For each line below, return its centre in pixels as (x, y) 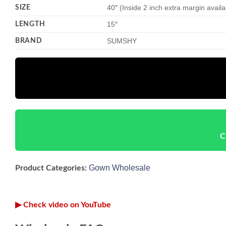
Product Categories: (51, 168)
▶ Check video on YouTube (63, 205)
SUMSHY (122, 41)
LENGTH (30, 24)
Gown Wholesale (120, 167)
